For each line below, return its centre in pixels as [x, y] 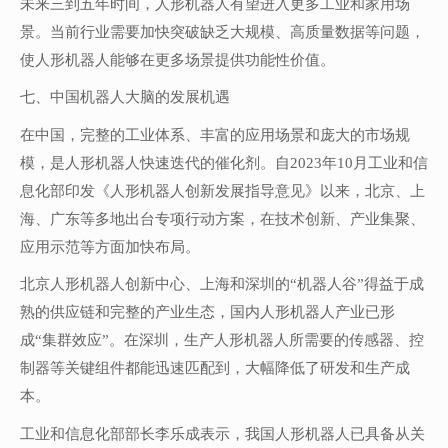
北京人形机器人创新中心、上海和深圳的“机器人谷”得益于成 [222, 284]
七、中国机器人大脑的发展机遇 [125, 97]
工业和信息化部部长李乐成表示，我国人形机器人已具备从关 [222, 433]
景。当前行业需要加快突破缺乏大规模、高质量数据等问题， [222, 31]
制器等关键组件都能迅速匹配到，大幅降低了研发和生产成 [215, 368]
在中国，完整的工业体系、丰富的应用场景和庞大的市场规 [215, 134]
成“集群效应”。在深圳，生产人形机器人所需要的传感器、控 [222, 340]
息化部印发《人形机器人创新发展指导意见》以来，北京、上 [222, 190]
